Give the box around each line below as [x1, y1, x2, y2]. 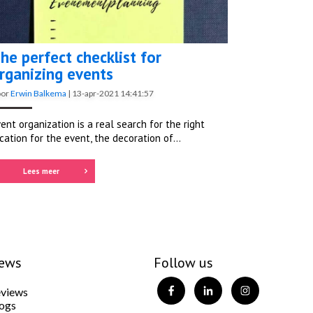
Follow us [154, 254, 213, 272]
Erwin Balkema [10, 88, 66, 99]
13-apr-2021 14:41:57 [72, 88, 154, 99]
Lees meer [22, 166, 59, 177]
